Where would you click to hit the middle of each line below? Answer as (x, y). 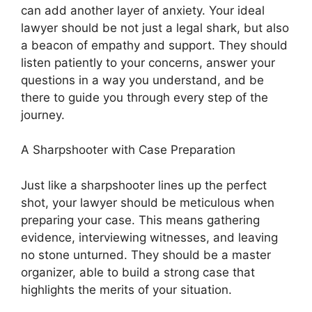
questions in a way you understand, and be (142, 80)
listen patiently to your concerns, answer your (148, 62)
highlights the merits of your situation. (126, 289)
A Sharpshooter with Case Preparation (128, 150)
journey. (43, 115)
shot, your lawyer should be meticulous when (148, 202)
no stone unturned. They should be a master (146, 255)
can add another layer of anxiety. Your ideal (143, 10)
